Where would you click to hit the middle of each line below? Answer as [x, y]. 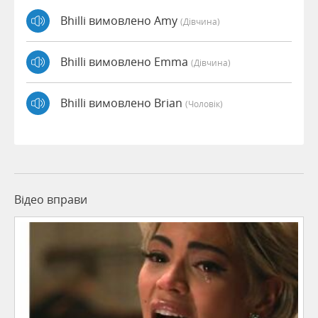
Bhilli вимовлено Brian [123, 103]
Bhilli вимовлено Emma [126, 62]
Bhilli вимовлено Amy [120, 21]
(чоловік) [204, 104]
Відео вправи [51, 199]
